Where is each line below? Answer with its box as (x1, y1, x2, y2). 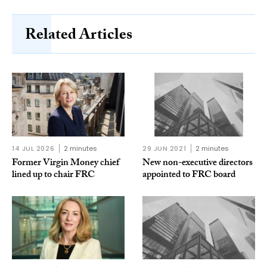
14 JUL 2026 (12, 143, 55, 153)
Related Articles (25, 23, 132, 50)
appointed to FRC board (142, 167, 235, 184)
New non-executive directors (142, 155, 253, 172)
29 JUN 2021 (142, 143, 187, 153)
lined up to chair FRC (12, 167, 95, 184)
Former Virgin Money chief (12, 155, 119, 172)
